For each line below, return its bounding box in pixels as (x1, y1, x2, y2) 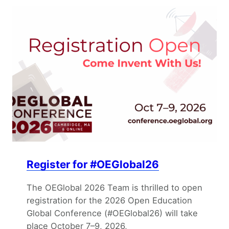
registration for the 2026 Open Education (27, 195, 192, 206)
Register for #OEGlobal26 (27, 158, 159, 171)
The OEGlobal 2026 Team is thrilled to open (27, 182, 202, 193)
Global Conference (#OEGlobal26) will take (27, 208, 198, 219)
